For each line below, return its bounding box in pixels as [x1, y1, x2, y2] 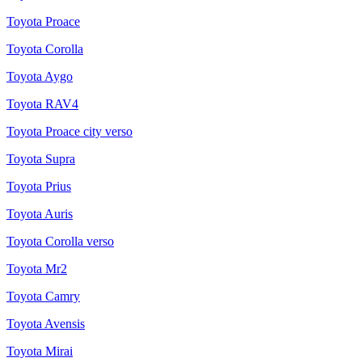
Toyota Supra [6, 151, 75, 166]
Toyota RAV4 [6, 96, 78, 111]
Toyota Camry [6, 288, 80, 303]
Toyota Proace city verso [6, 124, 133, 138]
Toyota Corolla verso [6, 234, 114, 248]
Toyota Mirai [6, 343, 73, 358]
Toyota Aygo [6, 69, 73, 83]
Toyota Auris [6, 206, 73, 221]
